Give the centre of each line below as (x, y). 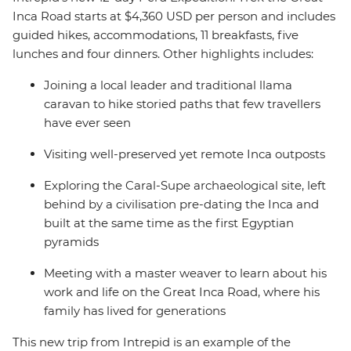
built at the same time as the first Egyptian (169, 223)
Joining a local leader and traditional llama (168, 85)
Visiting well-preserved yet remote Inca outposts (186, 154)
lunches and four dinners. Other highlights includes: (165, 54)
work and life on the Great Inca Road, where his (182, 292)
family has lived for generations (136, 311)
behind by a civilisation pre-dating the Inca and (181, 204)
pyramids (73, 242)
